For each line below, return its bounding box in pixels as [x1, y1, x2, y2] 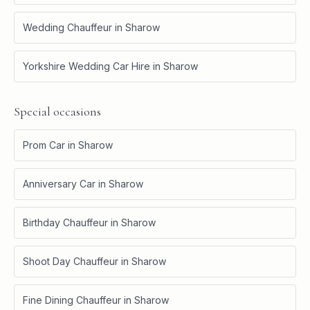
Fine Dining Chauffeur [23, 293, 121, 306]
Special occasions [14, 103, 101, 119]
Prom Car [23, 138, 65, 151]
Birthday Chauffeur [23, 216, 108, 228]
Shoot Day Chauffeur [23, 255, 118, 267]
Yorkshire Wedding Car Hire [23, 60, 150, 72]
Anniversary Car [23, 177, 95, 190]
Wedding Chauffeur [23, 21, 112, 33]
